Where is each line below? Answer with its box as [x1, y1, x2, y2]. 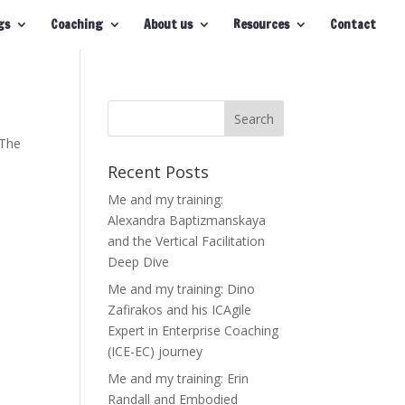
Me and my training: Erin [108, 370, 250, 387]
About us [144, 15, 193, 33]
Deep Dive [108, 253, 170, 270]
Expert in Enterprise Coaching [108, 322, 279, 339]
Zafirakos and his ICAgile [108, 301, 252, 318]
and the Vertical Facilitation [108, 232, 266, 250]
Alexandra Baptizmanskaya [108, 212, 270, 229]
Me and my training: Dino [108, 280, 256, 297]
